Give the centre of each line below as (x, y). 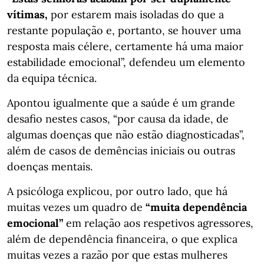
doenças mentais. (50, 166)
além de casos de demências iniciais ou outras (121, 150)
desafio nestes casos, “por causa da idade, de (118, 118)
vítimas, (27, 14)
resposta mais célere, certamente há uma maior (125, 46)
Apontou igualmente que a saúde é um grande (121, 103)
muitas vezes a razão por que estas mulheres (117, 255)
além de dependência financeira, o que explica (122, 239)
